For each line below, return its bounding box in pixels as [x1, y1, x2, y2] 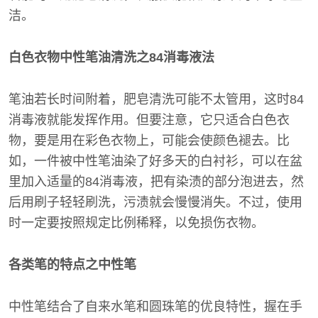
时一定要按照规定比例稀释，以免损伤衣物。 [9, 216, 264, 230]
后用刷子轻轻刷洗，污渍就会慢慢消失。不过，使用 [9, 195, 302, 209]
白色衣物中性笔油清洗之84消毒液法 [9, 50, 214, 65]
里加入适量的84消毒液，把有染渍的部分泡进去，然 [9, 175, 304, 189]
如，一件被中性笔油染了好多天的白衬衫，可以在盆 [9, 154, 302, 168]
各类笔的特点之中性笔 [9, 258, 136, 272]
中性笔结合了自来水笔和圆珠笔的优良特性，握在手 [9, 300, 302, 314]
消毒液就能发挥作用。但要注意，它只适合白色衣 [9, 113, 290, 127]
